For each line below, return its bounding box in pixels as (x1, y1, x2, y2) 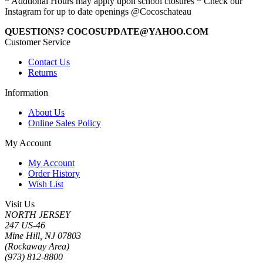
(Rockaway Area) (5, 241, 69, 252)
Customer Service (5, 37, 70, 48)
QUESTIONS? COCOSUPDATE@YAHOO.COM (5, 26, 208, 37)
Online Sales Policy (28, 118, 101, 129)
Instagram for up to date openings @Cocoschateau (5, 6, 191, 17)
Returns (28, 68, 57, 78)
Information (5, 87, 48, 98)
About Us (28, 107, 65, 118)
